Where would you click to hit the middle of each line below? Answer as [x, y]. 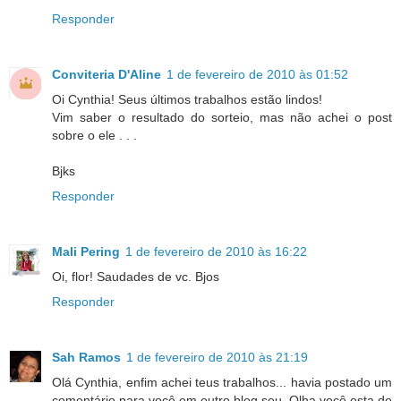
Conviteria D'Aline [107, 74]
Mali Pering [86, 251]
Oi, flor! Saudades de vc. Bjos [136, 276]
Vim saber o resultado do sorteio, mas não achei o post [222, 117]
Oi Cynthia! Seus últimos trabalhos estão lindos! [187, 99]
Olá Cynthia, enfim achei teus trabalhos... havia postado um [222, 382]
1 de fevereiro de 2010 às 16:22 [216, 251]
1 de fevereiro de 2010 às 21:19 [217, 357]
